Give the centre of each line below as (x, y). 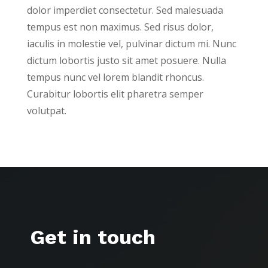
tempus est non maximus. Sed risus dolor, (120, 27)
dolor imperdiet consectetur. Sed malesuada (125, 10)
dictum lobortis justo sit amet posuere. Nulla (126, 60)
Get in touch (93, 237)
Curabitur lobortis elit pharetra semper (115, 94)
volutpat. (46, 110)
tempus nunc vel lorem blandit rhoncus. (115, 77)
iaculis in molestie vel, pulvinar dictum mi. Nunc (131, 43)
